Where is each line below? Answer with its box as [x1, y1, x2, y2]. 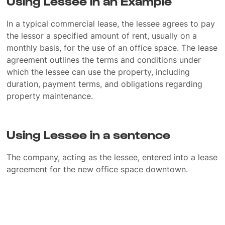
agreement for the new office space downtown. [7, 164, 188, 174]
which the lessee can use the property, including [7, 67, 190, 77]
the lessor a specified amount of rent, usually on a [7, 31, 197, 41]
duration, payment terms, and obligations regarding [7, 79, 203, 89]
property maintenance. [7, 91, 93, 101]
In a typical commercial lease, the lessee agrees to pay [7, 19, 215, 29]
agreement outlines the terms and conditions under [7, 55, 201, 65]
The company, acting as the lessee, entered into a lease [7, 152, 218, 162]
